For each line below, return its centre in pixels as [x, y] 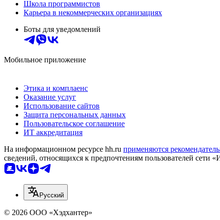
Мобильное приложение [45, 60]
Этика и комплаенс [56, 88]
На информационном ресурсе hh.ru [64, 149]
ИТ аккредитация [53, 133]
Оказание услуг [50, 97]
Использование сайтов [62, 106]
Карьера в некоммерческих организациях [93, 13]
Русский [52, 195]
